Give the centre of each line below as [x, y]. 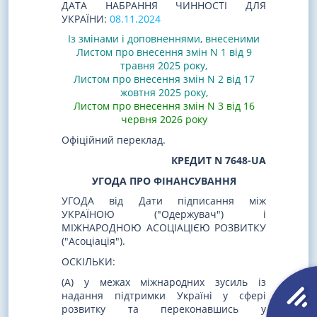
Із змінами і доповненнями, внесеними [164, 39]
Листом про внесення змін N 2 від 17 [164, 79]
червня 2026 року [164, 120]
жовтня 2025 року [163, 93]
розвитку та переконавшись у [164, 309]
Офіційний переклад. [114, 140]
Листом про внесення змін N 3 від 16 [164, 106]
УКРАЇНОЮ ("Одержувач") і [164, 214]
